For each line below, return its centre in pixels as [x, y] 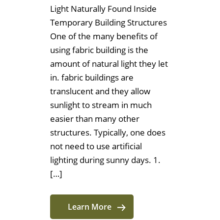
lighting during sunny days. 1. [105, 160]
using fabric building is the [99, 50]
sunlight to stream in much [101, 105]
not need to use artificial [96, 146]
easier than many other [95, 119]
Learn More [89, 207]
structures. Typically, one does [108, 133]
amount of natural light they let [109, 64]
